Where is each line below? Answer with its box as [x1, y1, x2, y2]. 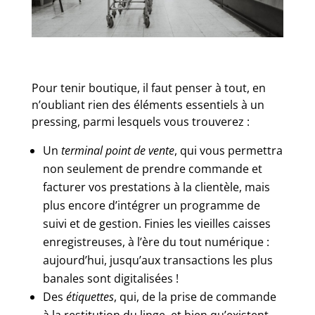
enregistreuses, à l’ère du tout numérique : [42, 234, 269, 250]
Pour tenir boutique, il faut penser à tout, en [31, 80, 266, 96]
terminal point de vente [60, 143, 174, 159]
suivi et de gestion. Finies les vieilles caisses [42, 216, 271, 232]
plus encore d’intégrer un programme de [42, 198, 260, 214]
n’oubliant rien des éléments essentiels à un [31, 97, 264, 113]
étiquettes [65, 289, 114, 305]
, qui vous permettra [174, 143, 283, 159]
